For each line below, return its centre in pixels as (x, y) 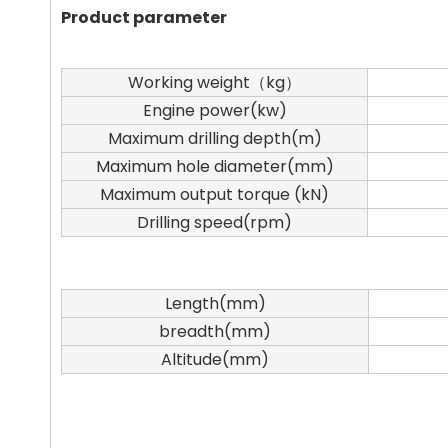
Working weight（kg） (214, 82)
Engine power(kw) (214, 110)
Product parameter (144, 17)
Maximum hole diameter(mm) (214, 166)
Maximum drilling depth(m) (214, 138)
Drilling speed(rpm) (214, 222)
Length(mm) (215, 303)
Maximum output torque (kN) (214, 194)
